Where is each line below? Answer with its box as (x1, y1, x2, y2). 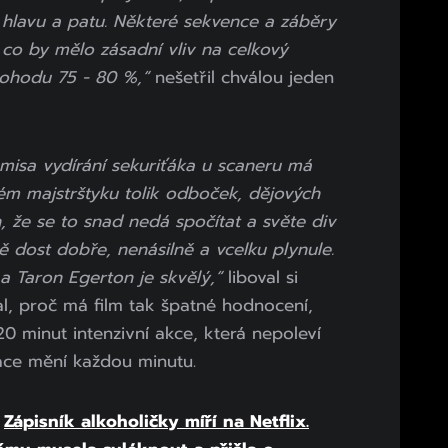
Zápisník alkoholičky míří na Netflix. (4, 408, 309, 435)
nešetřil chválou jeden (149, 64, 334, 91)
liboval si (222, 264, 298, 291)
